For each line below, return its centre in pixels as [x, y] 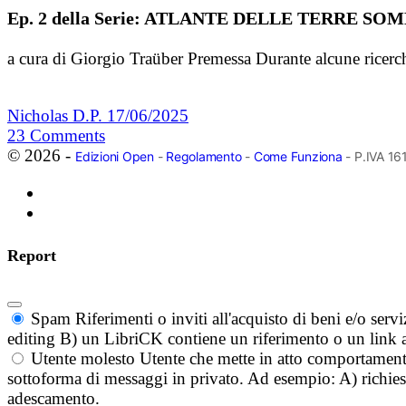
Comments [68, 136]
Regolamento [204, 157]
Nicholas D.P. [57, 116]
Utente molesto [83, 359]
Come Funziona [298, 157]
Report [32, 256]
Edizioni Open [115, 157]
